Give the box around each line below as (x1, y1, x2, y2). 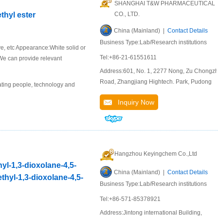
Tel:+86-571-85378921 (100, 196, 161, 202)
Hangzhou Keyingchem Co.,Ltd (114, 150, 197, 157)
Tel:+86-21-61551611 (100, 54, 157, 61)
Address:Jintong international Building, (100, 209, 202, 216)
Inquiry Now (112, 98, 154, 106)
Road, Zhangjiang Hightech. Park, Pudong (100, 78, 212, 85)
